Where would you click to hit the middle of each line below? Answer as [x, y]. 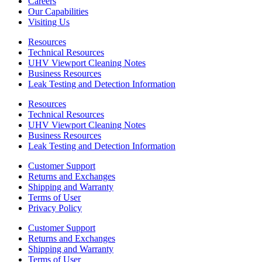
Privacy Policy [55, 208]
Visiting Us [49, 22]
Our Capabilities [58, 11]
